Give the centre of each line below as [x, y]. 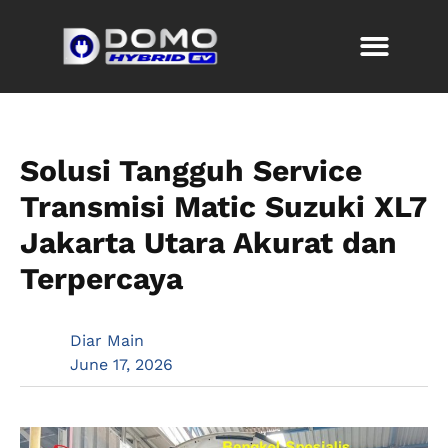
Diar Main [107, 341]
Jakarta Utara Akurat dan [208, 243]
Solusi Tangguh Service [191, 171]
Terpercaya [101, 279]
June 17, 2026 [121, 365]
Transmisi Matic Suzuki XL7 [223, 207]
